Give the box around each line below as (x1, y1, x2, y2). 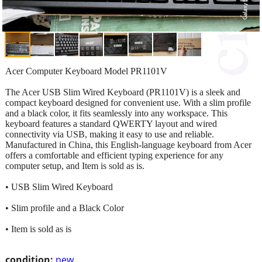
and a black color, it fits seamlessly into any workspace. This (5, 108, 227, 118)
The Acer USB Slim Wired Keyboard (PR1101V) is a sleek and (5, 87, 240, 97)
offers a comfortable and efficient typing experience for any (5, 150, 223, 160)
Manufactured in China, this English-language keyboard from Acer (5, 139, 251, 150)
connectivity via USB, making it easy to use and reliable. (5, 129, 214, 139)
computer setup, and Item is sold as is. (5, 160, 144, 171)
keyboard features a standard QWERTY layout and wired (5, 118, 217, 129)
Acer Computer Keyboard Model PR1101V (5, 65, 167, 76)
